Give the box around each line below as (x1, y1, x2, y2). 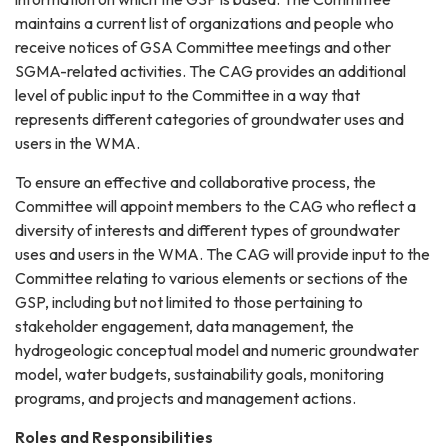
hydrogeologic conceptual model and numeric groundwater (15, 340, 419, 361)
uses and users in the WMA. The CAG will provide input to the (15, 244, 430, 265)
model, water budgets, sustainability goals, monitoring (15, 364, 384, 385)
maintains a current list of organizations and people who (15, 13, 394, 34)
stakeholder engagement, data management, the (15, 316, 354, 337)
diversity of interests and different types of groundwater (15, 220, 400, 241)
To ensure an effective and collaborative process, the (15, 172, 376, 193)
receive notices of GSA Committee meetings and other (15, 37, 391, 58)
